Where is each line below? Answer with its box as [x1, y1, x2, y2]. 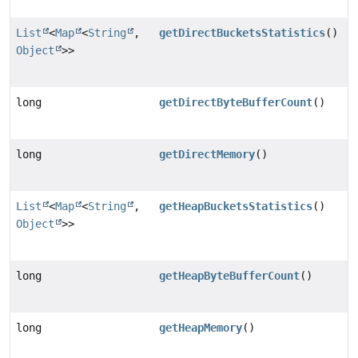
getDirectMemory [159, 148, 256, 161]
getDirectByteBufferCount [159, 96, 313, 109]
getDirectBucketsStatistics [159, 26, 326, 40]
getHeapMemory [159, 321, 243, 335]
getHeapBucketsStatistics [159, 200, 313, 213]
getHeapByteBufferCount [159, 269, 300, 283]
